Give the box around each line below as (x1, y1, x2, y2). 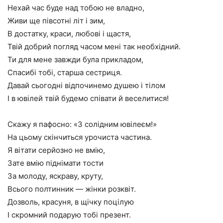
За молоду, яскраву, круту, (7, 171, 103, 181)
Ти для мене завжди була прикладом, (7, 55, 143, 64)
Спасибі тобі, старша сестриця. (7, 68, 122, 77)
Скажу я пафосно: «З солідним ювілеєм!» (7, 119, 157, 129)
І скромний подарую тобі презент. (7, 210, 131, 220)
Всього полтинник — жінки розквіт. (7, 184, 136, 194)
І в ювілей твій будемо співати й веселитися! (7, 94, 169, 103)
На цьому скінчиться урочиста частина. (7, 132, 152, 142)
